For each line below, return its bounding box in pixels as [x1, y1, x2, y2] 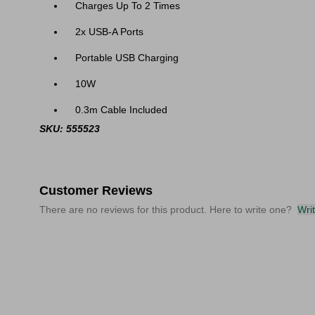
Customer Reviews [39, 184, 153, 198]
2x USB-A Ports [75, 26, 143, 37]
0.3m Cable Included [75, 104, 167, 115]
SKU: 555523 [39, 123, 100, 134]
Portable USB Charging [75, 52, 179, 63]
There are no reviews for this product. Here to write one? [39, 204, 292, 215]
